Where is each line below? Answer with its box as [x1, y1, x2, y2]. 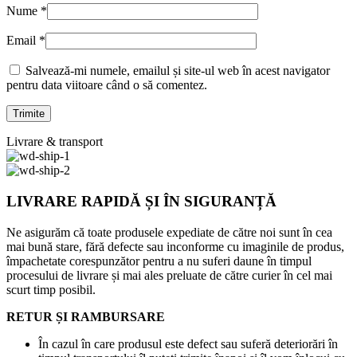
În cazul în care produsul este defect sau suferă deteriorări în [38, 336, 338, 351]
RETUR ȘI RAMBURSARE [6, 309, 165, 324]
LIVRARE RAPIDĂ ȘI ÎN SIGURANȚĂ [6, 192, 277, 210]
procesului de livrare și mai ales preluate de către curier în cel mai [6, 268, 332, 282]
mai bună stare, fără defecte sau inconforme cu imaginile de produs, [6, 239, 344, 253]
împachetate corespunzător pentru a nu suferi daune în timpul [6, 253, 312, 268]
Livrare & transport [6, 135, 103, 149]
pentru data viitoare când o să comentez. [6, 78, 207, 92]
